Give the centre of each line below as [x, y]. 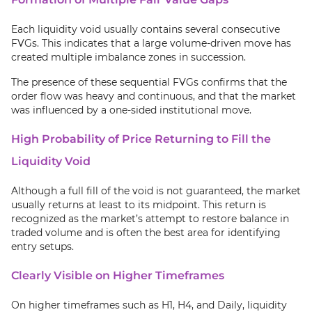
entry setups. [42, 247]
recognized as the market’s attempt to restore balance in [150, 219]
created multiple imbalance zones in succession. [128, 57]
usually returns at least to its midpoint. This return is [139, 205]
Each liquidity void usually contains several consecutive [146, 29]
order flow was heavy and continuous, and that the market [154, 96]
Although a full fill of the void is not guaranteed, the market [156, 191]
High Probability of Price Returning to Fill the [141, 139]
